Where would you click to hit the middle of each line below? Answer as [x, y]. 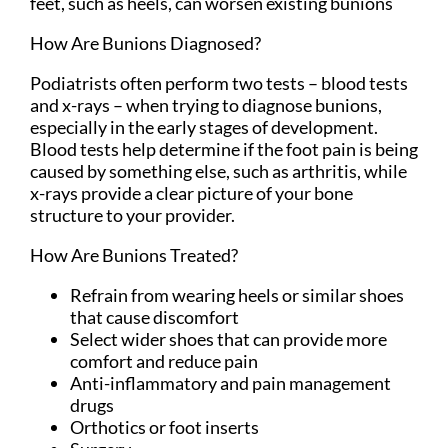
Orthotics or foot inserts [164, 427]
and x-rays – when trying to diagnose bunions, [206, 105]
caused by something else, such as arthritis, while [218, 171]
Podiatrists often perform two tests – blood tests [219, 83]
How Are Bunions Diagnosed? [145, 43]
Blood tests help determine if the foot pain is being [224, 149]
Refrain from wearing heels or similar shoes [237, 295]
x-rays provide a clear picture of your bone [191, 193]
